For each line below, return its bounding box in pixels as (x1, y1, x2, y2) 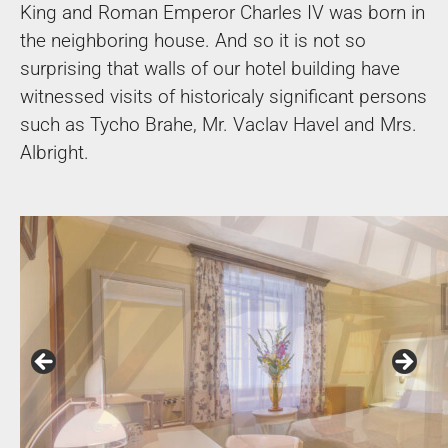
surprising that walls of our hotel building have (20, 57, 400, 80)
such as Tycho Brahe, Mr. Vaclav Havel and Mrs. (20, 113, 417, 136)
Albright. (20, 141, 89, 164)
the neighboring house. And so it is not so (20, 29, 366, 52)
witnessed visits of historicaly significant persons (20, 85, 427, 108)
